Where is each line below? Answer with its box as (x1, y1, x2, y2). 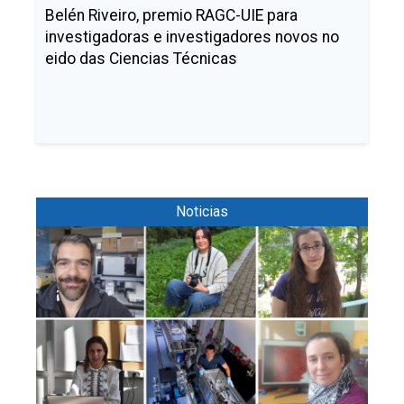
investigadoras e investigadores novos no (45, 28, 339, 46)
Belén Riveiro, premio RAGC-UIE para (45, 6, 298, 24)
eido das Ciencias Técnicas (45, 50, 237, 68)
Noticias (176, 203, 228, 220)
